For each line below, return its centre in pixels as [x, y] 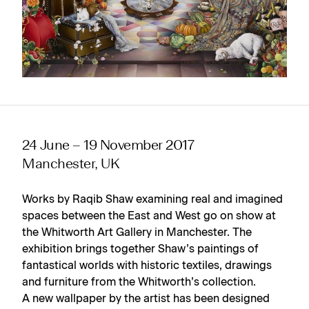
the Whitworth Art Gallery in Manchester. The [137, 233]
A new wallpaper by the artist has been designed [146, 299]
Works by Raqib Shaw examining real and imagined [152, 200]
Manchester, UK [71, 165]
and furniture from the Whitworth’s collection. [139, 282]
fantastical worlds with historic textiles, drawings [147, 266]
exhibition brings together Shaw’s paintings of [140, 249]
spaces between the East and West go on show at [149, 216]
